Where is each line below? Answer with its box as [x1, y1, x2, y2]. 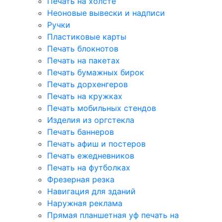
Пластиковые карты [47, 32, 126, 42]
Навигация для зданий [47, 186, 136, 196]
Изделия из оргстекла [47, 115, 134, 125]
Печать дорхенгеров [47, 79, 128, 89]
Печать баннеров [47, 127, 114, 137]
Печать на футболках [47, 163, 130, 172]
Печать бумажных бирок [47, 67, 144, 77]
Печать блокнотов [47, 44, 118, 54]
